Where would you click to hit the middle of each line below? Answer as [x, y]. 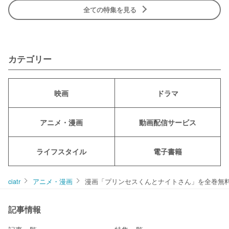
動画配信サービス [167, 122]
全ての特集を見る [110, 9]
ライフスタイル [62, 151]
